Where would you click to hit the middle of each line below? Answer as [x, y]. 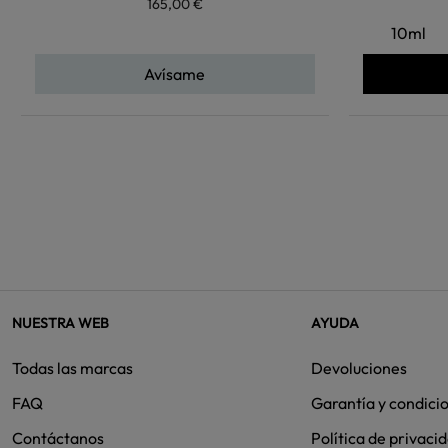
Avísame [175, 73]
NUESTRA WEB [60, 322]
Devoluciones [358, 367]
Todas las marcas [72, 367]
